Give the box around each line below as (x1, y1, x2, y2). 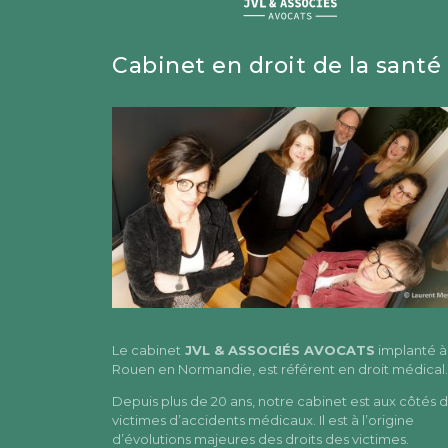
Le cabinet (112, 342, 181, 359)
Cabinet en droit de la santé (112, 51, 441, 79)
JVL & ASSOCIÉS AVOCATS (181, 342, 375, 359)
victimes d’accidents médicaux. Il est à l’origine (112, 412, 414, 429)
